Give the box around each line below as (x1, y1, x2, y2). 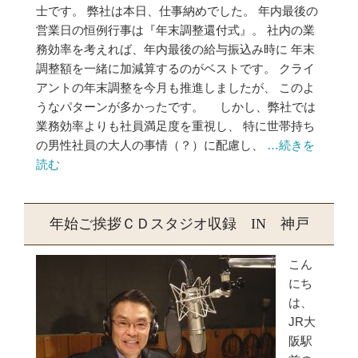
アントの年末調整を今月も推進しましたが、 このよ (36, 81, 315, 94)
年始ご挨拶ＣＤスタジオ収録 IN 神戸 (49, 216, 309, 232)
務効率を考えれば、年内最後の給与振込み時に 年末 (36, 42, 315, 56)
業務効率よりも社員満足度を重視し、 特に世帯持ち (36, 119, 315, 133)
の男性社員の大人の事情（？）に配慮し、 (36, 138, 267, 152)
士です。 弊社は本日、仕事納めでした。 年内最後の (36, 4, 318, 18)
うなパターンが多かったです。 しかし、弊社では (36, 100, 316, 113)
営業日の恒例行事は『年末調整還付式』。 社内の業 (36, 23, 315, 37)
